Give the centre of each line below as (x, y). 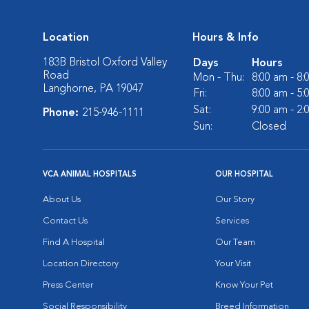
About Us (62, 200)
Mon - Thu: (219, 78)
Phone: (62, 113)
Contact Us (65, 221)
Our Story (235, 200)
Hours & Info (226, 38)
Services (232, 221)
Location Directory (81, 264)
